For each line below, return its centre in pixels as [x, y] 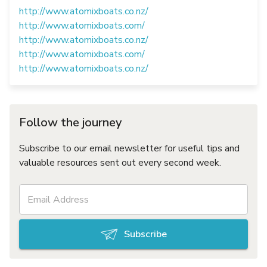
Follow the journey [70, 123]
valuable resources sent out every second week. [120, 163]
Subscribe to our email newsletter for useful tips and [129, 149]
